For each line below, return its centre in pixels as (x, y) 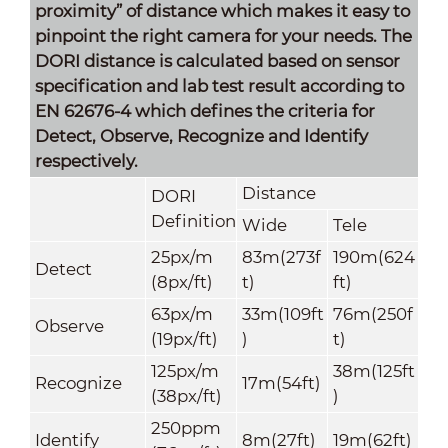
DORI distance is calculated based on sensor (217, 60)
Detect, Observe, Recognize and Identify (201, 135)
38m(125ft (373, 370)
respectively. (86, 160)
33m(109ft (282, 313)
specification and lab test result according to (219, 85)
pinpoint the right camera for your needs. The (223, 35)
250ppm (185, 427)
